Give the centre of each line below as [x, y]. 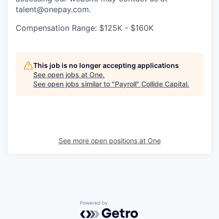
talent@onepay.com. [53, 10]
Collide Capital [164, 84]
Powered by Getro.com [123, 206]
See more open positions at [103, 141]
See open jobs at [61, 75]
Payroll [126, 84]
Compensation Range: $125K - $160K [85, 28]
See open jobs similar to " [74, 84]
